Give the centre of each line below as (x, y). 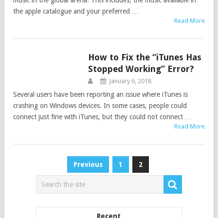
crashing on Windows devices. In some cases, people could (100, 106)
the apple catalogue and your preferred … (76, 11)
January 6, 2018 (130, 81)
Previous (88, 164)
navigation (43, 180)
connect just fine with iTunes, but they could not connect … (102, 117)
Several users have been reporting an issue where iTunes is (100, 94)
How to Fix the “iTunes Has (145, 57)
